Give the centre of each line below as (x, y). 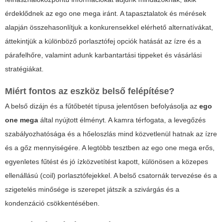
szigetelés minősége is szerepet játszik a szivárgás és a (92, 190)
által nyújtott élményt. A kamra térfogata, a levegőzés (122, 120)
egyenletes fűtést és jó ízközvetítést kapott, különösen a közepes (107, 162)
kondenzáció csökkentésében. (52, 203)
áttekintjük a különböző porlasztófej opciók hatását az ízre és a (103, 41)
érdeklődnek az (30, 14)
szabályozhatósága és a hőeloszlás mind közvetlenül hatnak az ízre (111, 134)
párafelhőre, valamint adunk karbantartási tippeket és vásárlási (103, 55)
